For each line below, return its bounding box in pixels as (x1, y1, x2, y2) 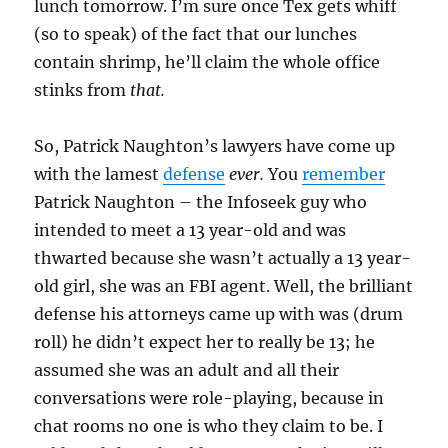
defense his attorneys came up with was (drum (34, 304, 404, 324)
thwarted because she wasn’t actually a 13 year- (34, 248, 412, 268)
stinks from (34, 80, 131, 100)
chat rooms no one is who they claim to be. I (34, 416, 384, 436)
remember (302, 164, 386, 184)
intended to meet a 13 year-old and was (34, 220, 347, 240)
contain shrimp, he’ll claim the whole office (34, 52, 381, 72)
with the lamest (34, 164, 164, 184)
